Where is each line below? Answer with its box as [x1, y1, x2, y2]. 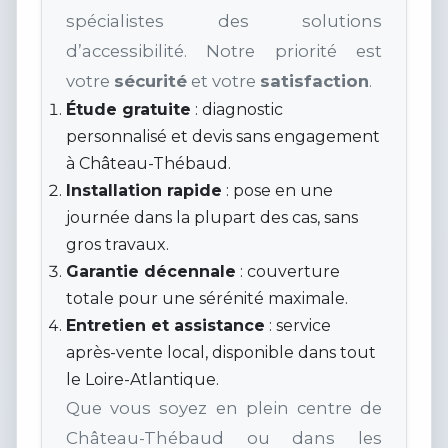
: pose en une [222, 181, 333, 201]
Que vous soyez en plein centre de [66, 398, 382, 419]
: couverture [236, 262, 340, 282]
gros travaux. [66, 235, 169, 255]
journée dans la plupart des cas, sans [66, 208, 358, 228]
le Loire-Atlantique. [66, 370, 219, 390]
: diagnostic [191, 100, 283, 120]
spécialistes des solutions [66, 11, 382, 32]
